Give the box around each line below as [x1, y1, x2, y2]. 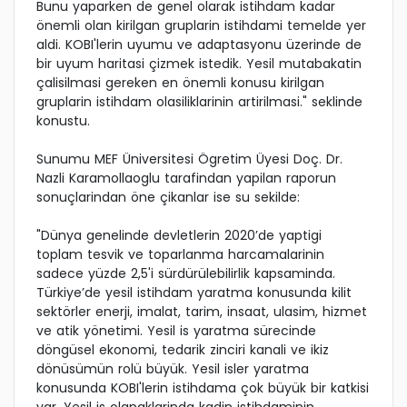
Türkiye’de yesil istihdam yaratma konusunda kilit [36, 283, 352, 303]
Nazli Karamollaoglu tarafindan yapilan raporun [36, 169, 336, 188]
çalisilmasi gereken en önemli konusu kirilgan [36, 74, 324, 93]
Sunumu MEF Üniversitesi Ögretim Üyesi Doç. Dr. [36, 150, 342, 169]
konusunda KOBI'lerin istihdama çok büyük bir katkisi [36, 379, 369, 398]
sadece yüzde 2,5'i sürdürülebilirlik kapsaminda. [36, 264, 335, 283]
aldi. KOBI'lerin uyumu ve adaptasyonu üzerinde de [36, 35, 362, 55]
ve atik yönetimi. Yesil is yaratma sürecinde [36, 322, 316, 341]
